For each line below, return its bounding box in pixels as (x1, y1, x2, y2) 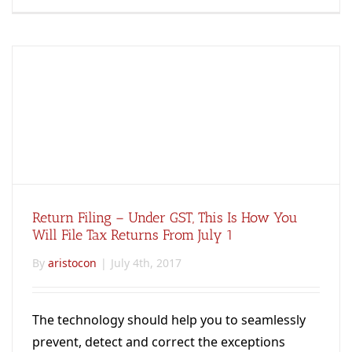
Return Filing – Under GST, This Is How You (32, 208, 298, 226)
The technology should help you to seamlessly (32, 310, 306, 328)
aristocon (48, 255, 97, 270)
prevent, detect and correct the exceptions (32, 332, 285, 350)
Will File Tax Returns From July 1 (32, 225, 233, 244)
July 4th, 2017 (111, 255, 181, 270)
